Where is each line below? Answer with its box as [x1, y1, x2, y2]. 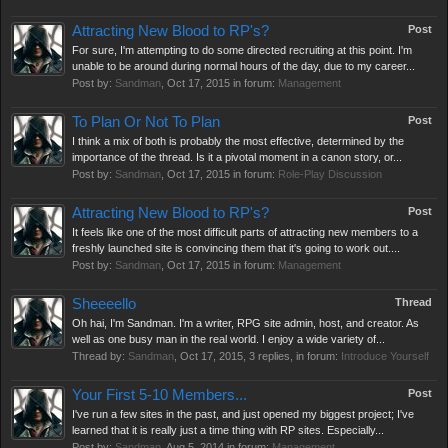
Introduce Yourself [341, 350, 429, 362]
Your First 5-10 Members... [72, 387, 247, 403]
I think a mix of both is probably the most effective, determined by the [72, 135, 404, 147]
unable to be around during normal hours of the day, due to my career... [72, 60, 415, 72]
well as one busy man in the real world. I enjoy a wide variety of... [72, 333, 385, 345]
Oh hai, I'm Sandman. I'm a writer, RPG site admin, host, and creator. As [72, 317, 419, 329]
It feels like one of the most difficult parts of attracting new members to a [72, 226, 418, 238]
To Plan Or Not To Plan [72, 114, 220, 130]
